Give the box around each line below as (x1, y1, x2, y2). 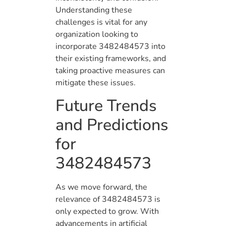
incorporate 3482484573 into (55, 41, 165, 52)
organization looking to (55, 29, 138, 40)
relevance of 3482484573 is (55, 193, 160, 205)
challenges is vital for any (55, 17, 147, 28)
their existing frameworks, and (55, 53, 166, 65)
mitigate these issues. (55, 77, 136, 89)
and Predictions (55, 114, 168, 136)
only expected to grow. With (55, 205, 159, 217)
